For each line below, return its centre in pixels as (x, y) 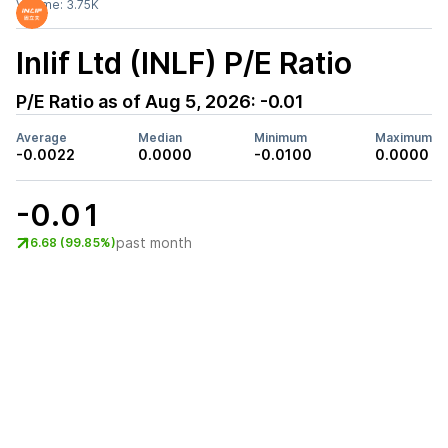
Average (41, 137)
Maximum (403, 137)
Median (159, 137)
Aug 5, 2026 (198, 101)
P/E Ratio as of (80, 101)
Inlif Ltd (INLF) (116, 63)
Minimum (281, 137)
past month (154, 242)
